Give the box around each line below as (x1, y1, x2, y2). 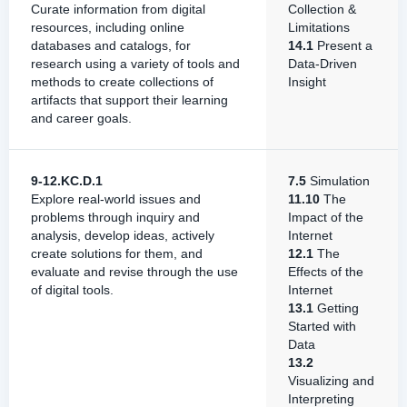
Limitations (288, 20, 350, 35)
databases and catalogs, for (31, 38, 191, 53)
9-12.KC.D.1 (31, 174, 103, 188)
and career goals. (31, 111, 132, 125)
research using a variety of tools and (31, 56, 240, 71)
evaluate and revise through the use (31, 264, 238, 279)
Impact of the (288, 210, 363, 224)
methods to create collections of (31, 74, 213, 89)
